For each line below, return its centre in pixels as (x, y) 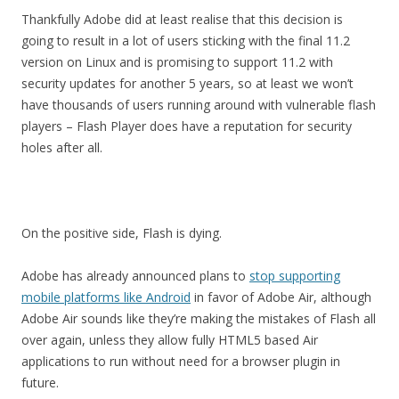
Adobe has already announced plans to (135, 275)
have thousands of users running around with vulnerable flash (199, 104)
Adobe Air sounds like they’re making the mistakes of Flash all (199, 318)
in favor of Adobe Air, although (281, 297)
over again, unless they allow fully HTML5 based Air (170, 339)
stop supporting (295, 275)
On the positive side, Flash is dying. (122, 232)
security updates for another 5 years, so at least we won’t (187, 83)
